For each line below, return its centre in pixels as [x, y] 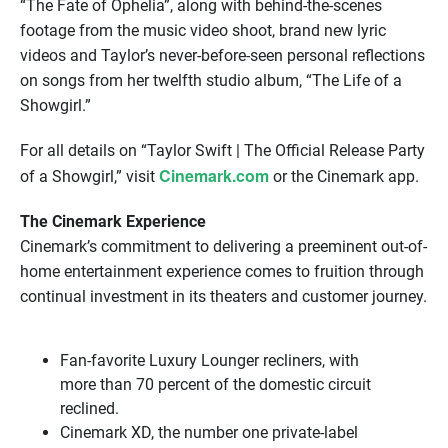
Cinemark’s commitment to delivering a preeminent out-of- [223, 246]
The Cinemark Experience [113, 221]
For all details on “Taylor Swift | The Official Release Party [222, 150]
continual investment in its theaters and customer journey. [223, 296]
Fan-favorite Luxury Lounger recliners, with [209, 360]
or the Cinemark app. [344, 176]
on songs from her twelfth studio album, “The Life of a [211, 80]
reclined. [89, 408]
